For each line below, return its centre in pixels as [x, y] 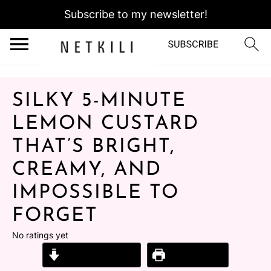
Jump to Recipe [98, 255]
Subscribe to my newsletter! [135, 14]
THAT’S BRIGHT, [94, 147]
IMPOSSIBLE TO [96, 193]
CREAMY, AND [87, 170]
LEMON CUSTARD [106, 124]
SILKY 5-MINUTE [99, 101]
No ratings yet [40, 235]
